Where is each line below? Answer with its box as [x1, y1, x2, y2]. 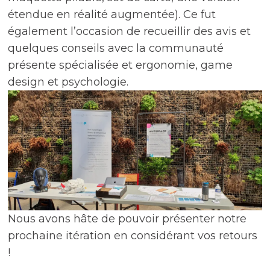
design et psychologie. [8, 75, 129, 89]
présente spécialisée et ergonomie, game [8, 58, 233, 72]
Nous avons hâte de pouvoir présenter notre [8, 212, 247, 226]
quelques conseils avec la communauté [8, 42, 224, 55]
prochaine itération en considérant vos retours [8, 229, 258, 243]
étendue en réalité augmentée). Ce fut [8, 8, 216, 22]
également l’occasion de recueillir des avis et [8, 25, 251, 39]
